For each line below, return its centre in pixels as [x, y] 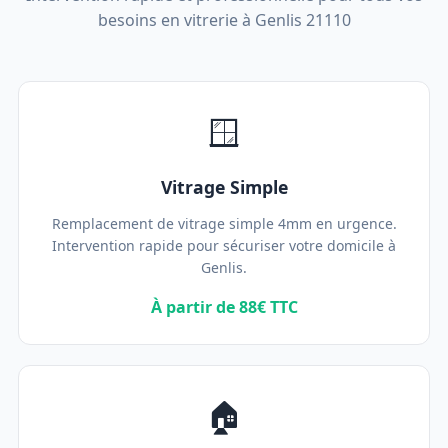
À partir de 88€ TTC [224, 307]
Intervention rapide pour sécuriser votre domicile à [224, 245]
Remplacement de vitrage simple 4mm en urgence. [224, 223]
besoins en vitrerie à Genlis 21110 [224, 20]
